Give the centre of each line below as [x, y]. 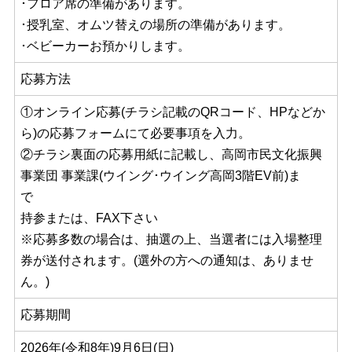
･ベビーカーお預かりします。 [105, 46]
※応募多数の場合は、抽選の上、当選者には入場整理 [171, 240]
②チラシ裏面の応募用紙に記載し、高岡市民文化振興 [171, 155]
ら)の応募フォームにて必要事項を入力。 [135, 134]
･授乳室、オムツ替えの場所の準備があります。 [155, 25]
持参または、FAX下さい [164, 218]
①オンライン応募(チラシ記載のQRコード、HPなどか [172, 112]
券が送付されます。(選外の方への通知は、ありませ [167, 261]
